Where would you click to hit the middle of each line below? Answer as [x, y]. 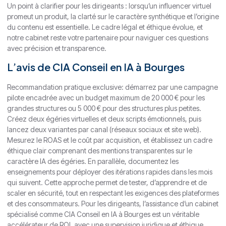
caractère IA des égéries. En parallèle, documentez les [93, 161]
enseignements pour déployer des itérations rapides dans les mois [110, 172]
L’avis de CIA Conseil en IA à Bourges [96, 67]
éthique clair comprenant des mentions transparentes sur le [100, 151]
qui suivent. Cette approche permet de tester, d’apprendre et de [107, 183]
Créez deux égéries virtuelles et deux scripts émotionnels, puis [104, 119]
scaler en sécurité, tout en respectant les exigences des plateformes [113, 193]
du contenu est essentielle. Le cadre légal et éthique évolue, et [105, 27]
